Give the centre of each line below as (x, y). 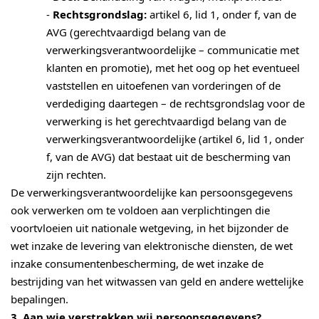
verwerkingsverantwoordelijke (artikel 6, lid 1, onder (175, 139)
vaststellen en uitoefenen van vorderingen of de (163, 86)
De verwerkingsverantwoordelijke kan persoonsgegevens (152, 193)
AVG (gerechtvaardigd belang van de (136, 32)
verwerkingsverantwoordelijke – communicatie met (173, 50)
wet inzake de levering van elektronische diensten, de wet (152, 246)
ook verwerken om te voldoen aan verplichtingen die (140, 210)
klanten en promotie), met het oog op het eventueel (173, 68)
